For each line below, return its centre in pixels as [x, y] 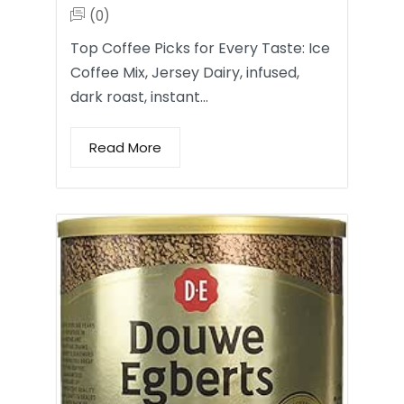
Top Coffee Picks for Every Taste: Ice [200, 48]
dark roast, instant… [139, 96]
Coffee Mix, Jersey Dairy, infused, [185, 72]
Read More [125, 147]
